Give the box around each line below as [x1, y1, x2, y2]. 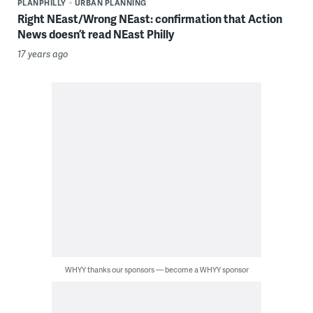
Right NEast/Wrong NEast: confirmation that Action [17, 10, 282, 27]
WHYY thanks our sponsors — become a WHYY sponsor [64, 263, 249, 275]
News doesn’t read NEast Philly [17, 25, 174, 42]
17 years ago [17, 47, 68, 60]
